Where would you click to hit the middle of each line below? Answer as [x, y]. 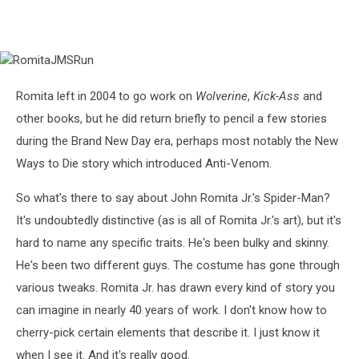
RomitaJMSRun [48, 62]
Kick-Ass [276, 97]
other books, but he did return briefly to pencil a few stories [171, 119]
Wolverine [222, 97]
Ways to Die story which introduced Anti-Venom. [144, 164]
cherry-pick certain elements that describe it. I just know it [168, 333]
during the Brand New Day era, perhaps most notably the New [177, 141]
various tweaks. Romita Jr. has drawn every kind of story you [175, 288]
